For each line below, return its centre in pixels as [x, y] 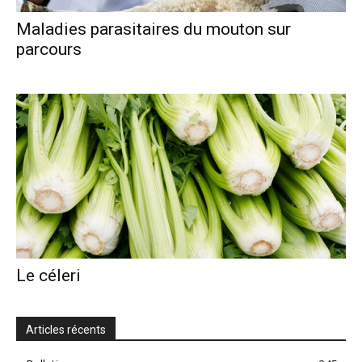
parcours [49, 49]
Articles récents [66, 329]
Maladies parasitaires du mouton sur [154, 29]
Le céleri [48, 275]
